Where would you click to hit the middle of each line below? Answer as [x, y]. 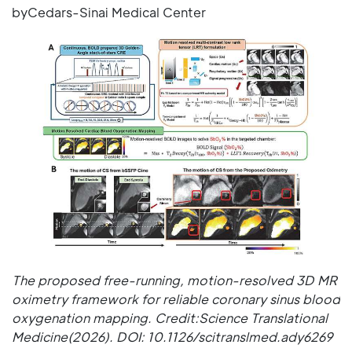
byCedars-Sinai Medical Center [109, 12]
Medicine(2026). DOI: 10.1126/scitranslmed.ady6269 [172, 336]
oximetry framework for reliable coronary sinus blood [176, 299]
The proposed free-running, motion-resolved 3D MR [174, 280]
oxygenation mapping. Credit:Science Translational [170, 317]
